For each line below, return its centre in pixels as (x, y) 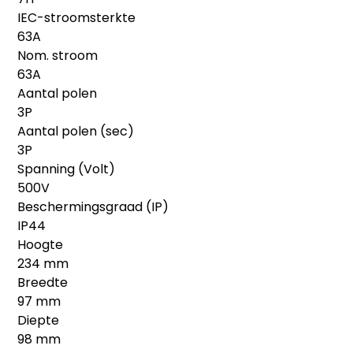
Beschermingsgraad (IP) (93, 206)
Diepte (39, 320)
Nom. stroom (58, 55)
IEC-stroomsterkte (77, 17)
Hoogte (41, 244)
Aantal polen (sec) (76, 131)
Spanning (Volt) (67, 169)
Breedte (43, 282)
